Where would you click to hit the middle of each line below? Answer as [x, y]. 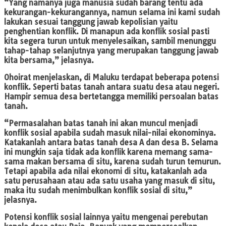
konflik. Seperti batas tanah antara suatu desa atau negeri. [112, 87]
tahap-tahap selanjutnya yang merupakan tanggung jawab [111, 51]
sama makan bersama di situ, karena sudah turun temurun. [112, 162]
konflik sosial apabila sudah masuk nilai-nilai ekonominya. [110, 133]
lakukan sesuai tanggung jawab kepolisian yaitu [91, 22]
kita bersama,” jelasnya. [49, 61]
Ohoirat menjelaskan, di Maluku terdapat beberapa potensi [111, 78]
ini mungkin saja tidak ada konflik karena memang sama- [108, 152]
